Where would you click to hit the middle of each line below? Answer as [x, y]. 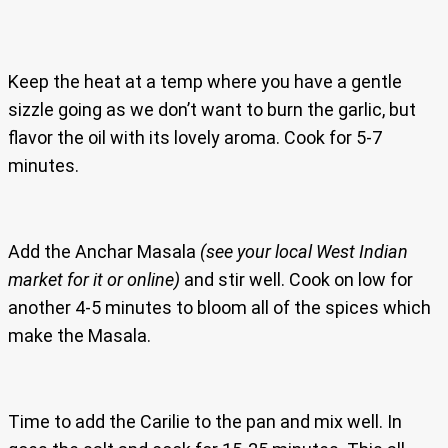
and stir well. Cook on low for [296, 279]
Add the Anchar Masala [104, 251]
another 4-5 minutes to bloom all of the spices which [219, 307]
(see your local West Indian [304, 251]
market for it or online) [94, 279]
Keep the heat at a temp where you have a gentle [205, 81]
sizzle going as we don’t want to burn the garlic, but [212, 109]
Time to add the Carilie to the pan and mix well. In [205, 421]
